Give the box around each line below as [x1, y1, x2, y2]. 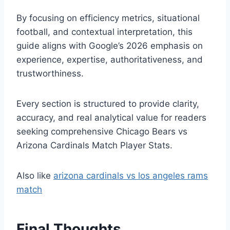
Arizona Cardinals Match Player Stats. [16, 140, 172, 151]
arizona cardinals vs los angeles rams [53, 170, 208, 181]
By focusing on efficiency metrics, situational [16, 13, 200, 24]
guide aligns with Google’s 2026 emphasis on [16, 41, 203, 51]
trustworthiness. [16, 68, 84, 79]
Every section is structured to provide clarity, [16, 99, 199, 109]
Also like [16, 170, 53, 181]
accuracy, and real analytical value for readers [16, 112, 206, 123]
